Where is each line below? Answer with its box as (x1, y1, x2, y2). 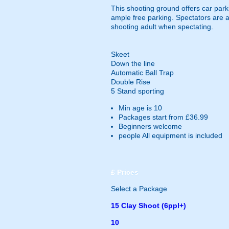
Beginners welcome (119, 122, 182, 130)
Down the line (111, 59, 155, 67)
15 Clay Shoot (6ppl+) (111, 201, 186, 210)
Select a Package (111, 185, 167, 193)
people (119, 131, 141, 140)
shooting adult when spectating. (111, 22, 213, 31)
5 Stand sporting (111, 87, 164, 95)
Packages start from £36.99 (119, 113, 208, 121)
